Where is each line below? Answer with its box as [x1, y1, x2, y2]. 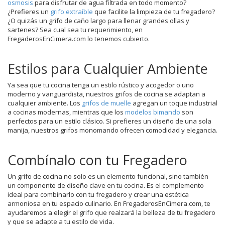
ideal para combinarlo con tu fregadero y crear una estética [8, 189, 189, 199]
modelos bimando [125, 107, 180, 117]
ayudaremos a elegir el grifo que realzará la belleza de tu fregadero [8, 207, 215, 217]
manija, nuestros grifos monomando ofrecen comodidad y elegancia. [8, 125, 217, 135]
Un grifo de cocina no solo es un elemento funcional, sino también [8, 171, 208, 181]
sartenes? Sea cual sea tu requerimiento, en [8, 25, 143, 34]
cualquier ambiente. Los [8, 98, 82, 107]
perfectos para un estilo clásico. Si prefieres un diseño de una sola [8, 116, 211, 126]
